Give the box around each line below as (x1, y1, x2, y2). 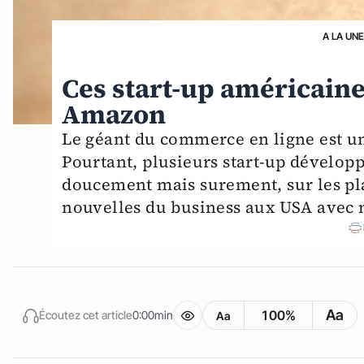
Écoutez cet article (39, 308, 132, 323)
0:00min (132, 308, 173, 323)
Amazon (62, 97, 167, 132)
